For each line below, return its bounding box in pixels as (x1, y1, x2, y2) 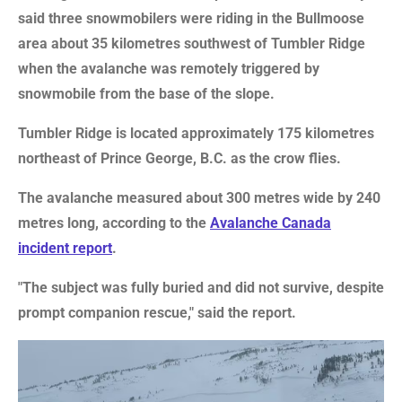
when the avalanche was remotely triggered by (18, 59, 319, 77)
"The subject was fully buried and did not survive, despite (18, 278, 384, 296)
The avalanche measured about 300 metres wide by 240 (18, 188, 380, 206)
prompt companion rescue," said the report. (18, 303, 296, 321)
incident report (18, 239, 112, 257)
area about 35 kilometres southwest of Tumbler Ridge (18, 34, 365, 52)
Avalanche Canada (210, 214, 331, 232)
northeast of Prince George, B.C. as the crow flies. (18, 149, 341, 167)
